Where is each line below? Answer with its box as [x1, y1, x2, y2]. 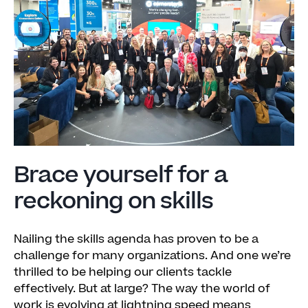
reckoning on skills [14, 185, 213, 218]
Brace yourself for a [14, 159, 228, 192]
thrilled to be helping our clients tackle [14, 264, 232, 280]
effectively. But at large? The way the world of [14, 280, 270, 297]
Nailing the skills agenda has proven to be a [14, 231, 258, 247]
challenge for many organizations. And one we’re [14, 247, 291, 264]
